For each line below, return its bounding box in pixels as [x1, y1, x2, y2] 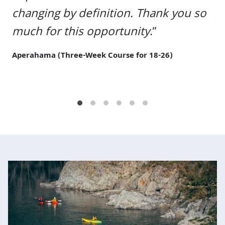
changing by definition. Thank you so [12, 5, 206, 25]
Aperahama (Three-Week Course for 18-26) [12, 50, 173, 63]
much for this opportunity [12, 23, 150, 43]
